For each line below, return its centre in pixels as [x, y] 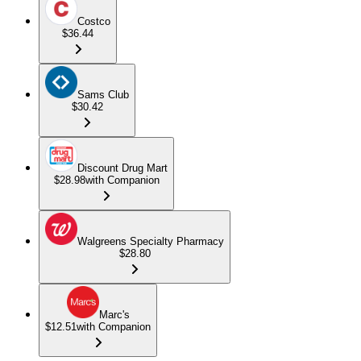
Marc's [114, 314]
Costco [94, 21]
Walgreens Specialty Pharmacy [151, 241]
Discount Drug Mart [122, 168]
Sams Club [103, 94]
